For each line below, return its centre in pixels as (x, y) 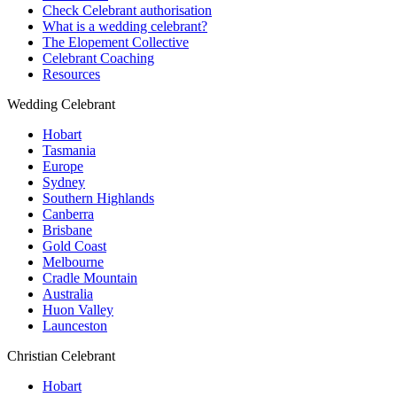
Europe (63, 166)
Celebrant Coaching (98, 58)
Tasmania (69, 150)
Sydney (64, 182)
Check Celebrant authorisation (127, 10)
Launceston (75, 325)
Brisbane (67, 230)
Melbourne (73, 261)
